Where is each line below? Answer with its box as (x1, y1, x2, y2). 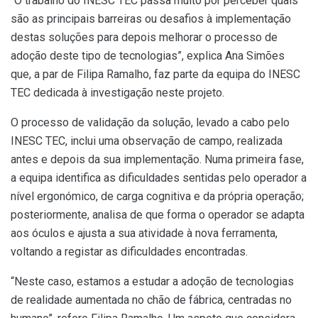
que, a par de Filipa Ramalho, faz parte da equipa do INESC (11, 67, 300, 81)
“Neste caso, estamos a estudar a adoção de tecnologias (11, 274, 294, 288)
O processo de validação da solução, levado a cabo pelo (11, 115, 290, 129)
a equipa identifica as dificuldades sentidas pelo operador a (11, 170, 307, 185)
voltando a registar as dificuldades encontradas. (11, 244, 248, 258)
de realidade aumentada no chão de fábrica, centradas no (11, 292, 292, 307)
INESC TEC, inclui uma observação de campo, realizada (11, 133, 283, 148)
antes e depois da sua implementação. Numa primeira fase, (11, 152, 304, 166)
